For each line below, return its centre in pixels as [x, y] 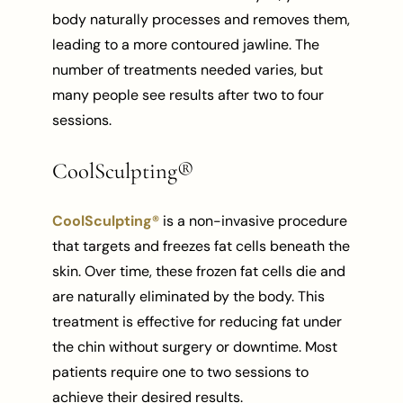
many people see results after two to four [188, 95]
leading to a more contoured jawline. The [186, 45]
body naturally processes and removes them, [201, 20]
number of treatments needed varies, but [188, 70]
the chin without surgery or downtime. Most [195, 346]
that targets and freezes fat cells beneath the [201, 246]
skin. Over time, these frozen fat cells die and [199, 271]
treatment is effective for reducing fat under [197, 321]
